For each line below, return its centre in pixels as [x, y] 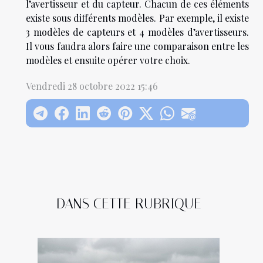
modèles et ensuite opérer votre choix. [108, 60]
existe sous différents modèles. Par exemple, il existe [137, 18]
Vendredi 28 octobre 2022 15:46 [92, 86]
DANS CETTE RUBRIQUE [129, 203]
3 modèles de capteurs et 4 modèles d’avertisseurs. [137, 32]
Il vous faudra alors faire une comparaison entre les [137, 46]
